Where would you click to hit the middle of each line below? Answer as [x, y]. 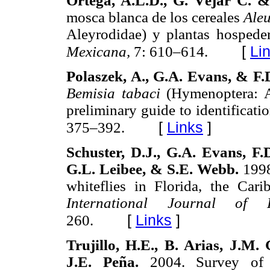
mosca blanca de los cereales [155, 17]
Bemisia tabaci [117, 93]
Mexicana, [100, 51]
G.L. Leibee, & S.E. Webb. [155, 169]
